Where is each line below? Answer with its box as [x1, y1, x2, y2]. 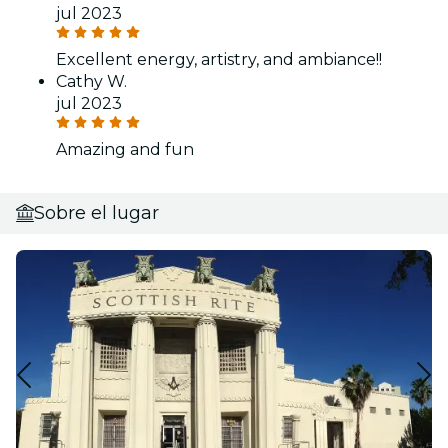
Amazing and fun [56, 139, 194, 159]
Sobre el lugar [34, 201, 159, 224]
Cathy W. [56, 71, 127, 91]
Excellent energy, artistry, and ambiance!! [56, 49, 382, 69]
